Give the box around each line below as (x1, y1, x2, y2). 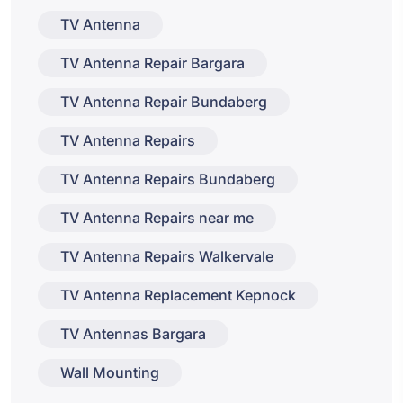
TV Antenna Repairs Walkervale (60, 247, 273, 266)
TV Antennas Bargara (60, 325, 206, 344)
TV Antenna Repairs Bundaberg (60, 170, 275, 189)
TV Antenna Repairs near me (60, 209, 254, 228)
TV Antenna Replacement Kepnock (60, 286, 296, 305)
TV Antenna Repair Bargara (60, 54, 245, 73)
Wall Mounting (60, 363, 159, 382)
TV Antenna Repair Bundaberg (60, 93, 267, 112)
